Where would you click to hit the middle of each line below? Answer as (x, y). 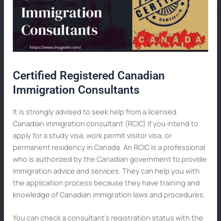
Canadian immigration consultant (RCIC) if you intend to (105, 124)
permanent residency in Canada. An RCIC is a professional (109, 147)
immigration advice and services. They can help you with (106, 171)
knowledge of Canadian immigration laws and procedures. (109, 195)
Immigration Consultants (76, 90)
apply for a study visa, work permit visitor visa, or (92, 135)
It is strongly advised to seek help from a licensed (94, 112)
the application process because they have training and (106, 183)
